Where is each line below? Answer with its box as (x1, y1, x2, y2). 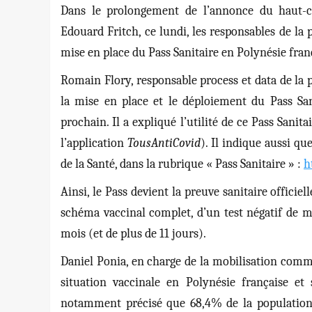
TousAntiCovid (127, 136, 201, 151)
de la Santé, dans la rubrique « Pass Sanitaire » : (61, 157, 304, 172)
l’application (61, 136, 127, 151)
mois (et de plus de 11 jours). (61, 226, 206, 242)
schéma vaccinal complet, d (61, 205, 203, 221)
